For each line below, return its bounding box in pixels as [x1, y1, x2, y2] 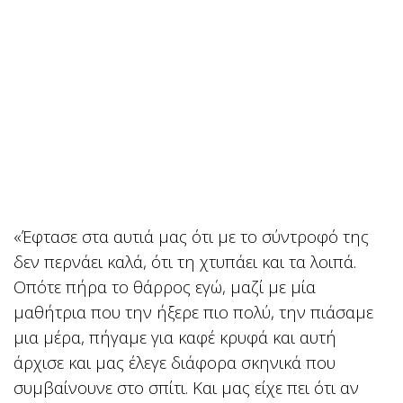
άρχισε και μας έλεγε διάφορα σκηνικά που [13, 351, 336, 374]
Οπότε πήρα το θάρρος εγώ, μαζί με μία [13, 275, 316, 299]
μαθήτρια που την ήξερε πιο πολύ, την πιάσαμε [13, 300, 373, 324]
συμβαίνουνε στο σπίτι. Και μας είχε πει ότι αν [13, 376, 359, 399]
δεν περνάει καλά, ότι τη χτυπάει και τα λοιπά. [13, 250, 356, 273]
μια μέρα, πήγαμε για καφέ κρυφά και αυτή [13, 326, 336, 349]
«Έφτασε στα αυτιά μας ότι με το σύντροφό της [13, 225, 369, 248]
